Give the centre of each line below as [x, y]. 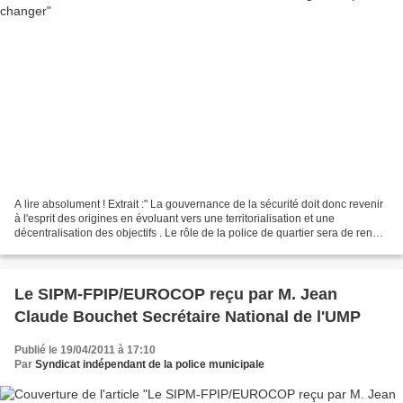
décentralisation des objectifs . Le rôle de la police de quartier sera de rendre [201, 233]
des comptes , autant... [69, 248]
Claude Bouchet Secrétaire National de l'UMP [188, 317]
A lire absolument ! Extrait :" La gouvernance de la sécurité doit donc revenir [199, 205]
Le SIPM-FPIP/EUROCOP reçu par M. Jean [176, 295]
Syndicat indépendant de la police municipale [150, 365]
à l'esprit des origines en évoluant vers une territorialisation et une [175, 219]
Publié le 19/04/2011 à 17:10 [85, 350]
